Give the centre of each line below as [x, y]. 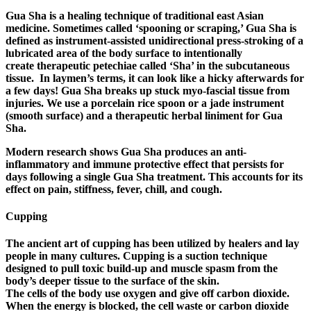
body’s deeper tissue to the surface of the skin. [112, 281]
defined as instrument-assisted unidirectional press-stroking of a [154, 40]
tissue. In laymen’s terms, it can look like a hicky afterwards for [155, 78]
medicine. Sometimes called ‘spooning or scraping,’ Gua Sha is [151, 28]
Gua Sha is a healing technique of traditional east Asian [135, 15]
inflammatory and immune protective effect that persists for [145, 164]
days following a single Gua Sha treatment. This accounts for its [154, 176]
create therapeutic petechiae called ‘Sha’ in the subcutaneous [148, 65]
